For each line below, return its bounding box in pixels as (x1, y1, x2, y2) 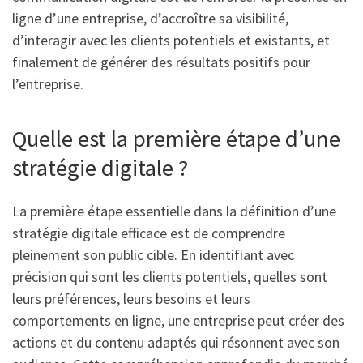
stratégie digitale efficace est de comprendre (12, 224, 285, 243)
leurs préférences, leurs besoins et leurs (12, 289, 250, 309)
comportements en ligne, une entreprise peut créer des (12, 311, 344, 331)
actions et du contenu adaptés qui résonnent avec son (12, 333, 340, 352)
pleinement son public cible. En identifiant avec (12, 246, 294, 265)
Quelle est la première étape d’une (12, 123, 340, 153)
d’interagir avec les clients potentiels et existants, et (12, 30, 330, 49)
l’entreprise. (12, 74, 83, 93)
